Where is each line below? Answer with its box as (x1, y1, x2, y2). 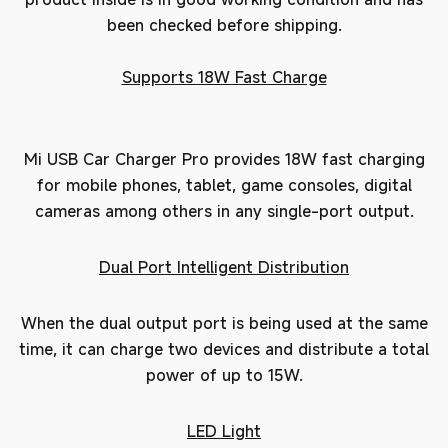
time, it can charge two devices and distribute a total (19, 338, 429, 360)
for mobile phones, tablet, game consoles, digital (36, 174, 412, 196)
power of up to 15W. (145, 364, 303, 386)
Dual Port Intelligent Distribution (99, 256, 349, 278)
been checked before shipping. (106, 14, 342, 36)
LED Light (187, 420, 261, 442)
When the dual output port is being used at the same (20, 312, 428, 334)
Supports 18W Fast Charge (121, 66, 327, 88)
